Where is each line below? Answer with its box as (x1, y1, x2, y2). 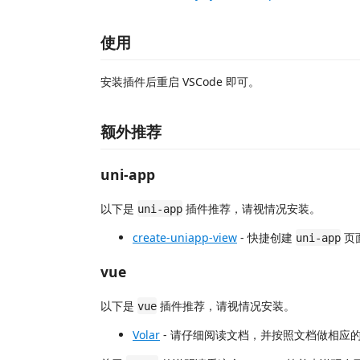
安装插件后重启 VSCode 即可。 (100, 74, 260, 89)
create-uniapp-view (133, 229, 237, 245)
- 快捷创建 (237, 229, 296, 245)
